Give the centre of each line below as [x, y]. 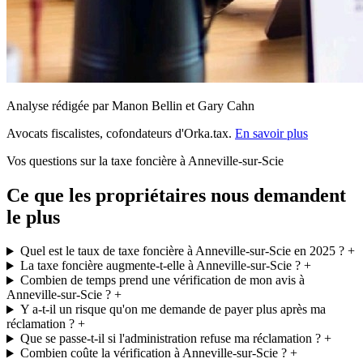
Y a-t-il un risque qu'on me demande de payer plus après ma [173, 310]
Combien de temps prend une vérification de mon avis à [162, 280]
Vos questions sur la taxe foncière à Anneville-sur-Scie [145, 160]
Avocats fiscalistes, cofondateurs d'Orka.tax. [121, 133]
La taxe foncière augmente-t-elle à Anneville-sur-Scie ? [160, 266]
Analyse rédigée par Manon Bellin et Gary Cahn [130, 105]
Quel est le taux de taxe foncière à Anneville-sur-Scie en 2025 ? [182, 251]
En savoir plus [271, 133]
